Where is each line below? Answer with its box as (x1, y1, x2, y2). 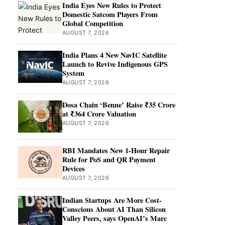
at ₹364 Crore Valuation (62, 108, 136, 119)
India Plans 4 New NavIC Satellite (62, 50, 167, 60)
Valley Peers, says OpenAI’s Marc (62, 213, 167, 223)
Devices (62, 163, 85, 174)
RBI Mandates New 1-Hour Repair (62, 145, 170, 156)
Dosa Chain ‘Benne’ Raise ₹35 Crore (62, 99, 175, 110)
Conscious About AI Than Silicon (62, 204, 166, 214)
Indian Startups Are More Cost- (62, 195, 162, 205)
